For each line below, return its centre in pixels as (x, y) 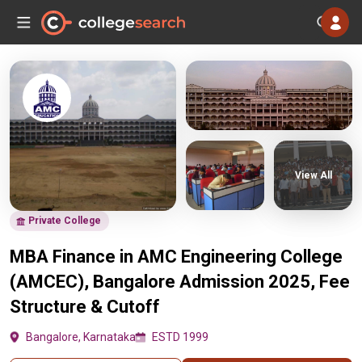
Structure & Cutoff (85, 307)
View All (313, 175)
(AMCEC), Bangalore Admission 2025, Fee (180, 282)
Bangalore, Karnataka (81, 337)
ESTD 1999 (180, 337)
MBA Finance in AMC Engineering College (176, 257)
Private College (65, 221)
